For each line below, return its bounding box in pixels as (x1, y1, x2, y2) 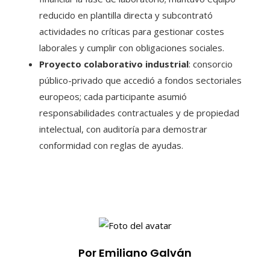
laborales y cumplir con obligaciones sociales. (39, 41, 224, 54)
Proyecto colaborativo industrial (39, 57, 189, 70)
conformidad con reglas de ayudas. (39, 139, 183, 151)
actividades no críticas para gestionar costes (39, 25, 224, 37)
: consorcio (189, 57, 233, 70)
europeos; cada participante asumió (39, 90, 187, 102)
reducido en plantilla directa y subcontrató (39, 8, 213, 21)
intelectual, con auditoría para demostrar (39, 122, 207, 135)
